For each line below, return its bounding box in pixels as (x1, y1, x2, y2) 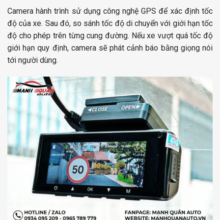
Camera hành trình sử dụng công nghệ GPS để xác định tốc (7, 6, 213, 16)
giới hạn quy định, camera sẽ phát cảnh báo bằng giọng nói (7, 43, 213, 53)
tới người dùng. (7, 55, 58, 65)
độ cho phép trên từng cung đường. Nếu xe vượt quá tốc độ (7, 30, 213, 40)
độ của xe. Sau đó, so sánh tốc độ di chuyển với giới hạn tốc (7, 18, 213, 28)
